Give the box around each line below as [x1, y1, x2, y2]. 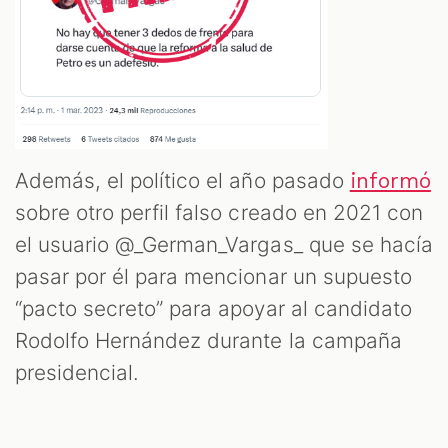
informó [349, 169, 431, 194]
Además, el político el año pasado [15, 168, 350, 194]
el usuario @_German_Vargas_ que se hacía [15, 232, 433, 258]
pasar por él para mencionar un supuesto [15, 264, 412, 290]
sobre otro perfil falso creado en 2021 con [15, 200, 423, 226]
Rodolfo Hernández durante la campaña [15, 328, 402, 354]
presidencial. [15, 360, 146, 386]
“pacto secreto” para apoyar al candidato [15, 296, 412, 322]
